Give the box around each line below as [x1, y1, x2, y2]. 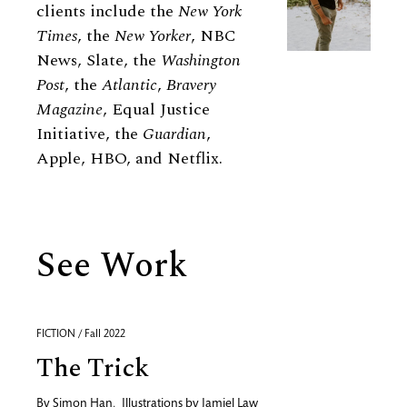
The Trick [36, 349, 149, 388]
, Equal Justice [103, 97, 210, 122]
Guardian [143, 122, 206, 146]
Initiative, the [36, 122, 143, 146]
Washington [161, 48, 241, 73]
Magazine [36, 97, 103, 122]
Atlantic [102, 73, 157, 97]
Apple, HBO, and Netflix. [36, 146, 223, 171]
